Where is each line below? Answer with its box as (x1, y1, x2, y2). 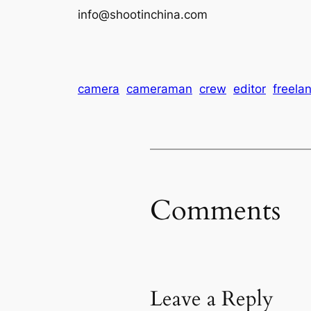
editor (233, 82, 266, 96)
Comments (150, 191, 280, 230)
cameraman (126, 82, 192, 96)
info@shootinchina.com (78, 8, 208, 22)
